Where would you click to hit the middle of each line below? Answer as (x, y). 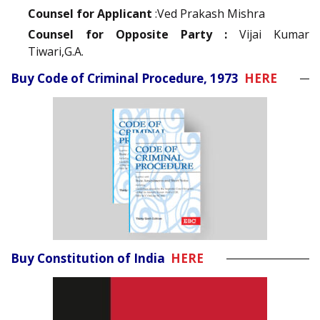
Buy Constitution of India (91, 259)
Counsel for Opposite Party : (127, 35)
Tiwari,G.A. (56, 52)
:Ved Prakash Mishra (209, 14)
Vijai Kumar (268, 35)
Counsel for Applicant (90, 14)
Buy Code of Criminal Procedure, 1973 (127, 79)
